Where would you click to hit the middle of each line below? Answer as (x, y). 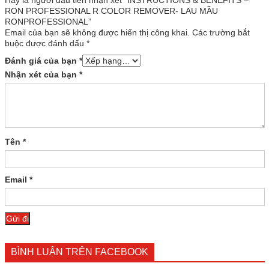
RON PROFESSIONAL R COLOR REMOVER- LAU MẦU (111, 11)
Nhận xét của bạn (42, 74)
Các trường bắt (221, 32)
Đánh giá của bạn (42, 60)
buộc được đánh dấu (45, 43)
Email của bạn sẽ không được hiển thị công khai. (97, 32)
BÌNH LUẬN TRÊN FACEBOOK (79, 252)
